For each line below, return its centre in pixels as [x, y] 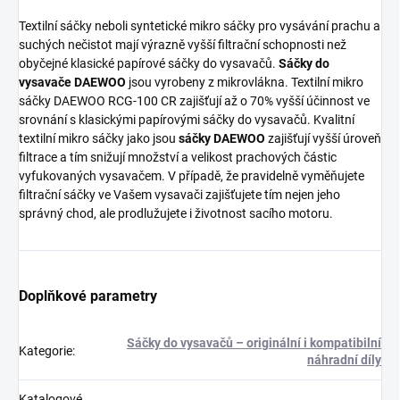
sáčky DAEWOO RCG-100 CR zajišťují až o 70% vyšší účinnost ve [194, 100]
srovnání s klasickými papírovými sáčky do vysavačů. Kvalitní [187, 119]
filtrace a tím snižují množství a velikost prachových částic [178, 157]
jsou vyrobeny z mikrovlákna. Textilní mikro [245, 82]
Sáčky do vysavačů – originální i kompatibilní [254, 342]
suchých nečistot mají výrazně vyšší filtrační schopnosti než [183, 44]
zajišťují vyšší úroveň [323, 138]
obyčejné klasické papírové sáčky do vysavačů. [149, 63]
